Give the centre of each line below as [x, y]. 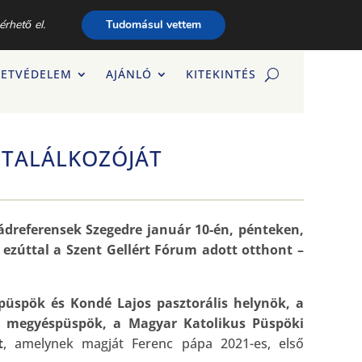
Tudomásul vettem [153, 25]
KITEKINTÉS [221, 74]
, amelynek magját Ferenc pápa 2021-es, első [154, 343]
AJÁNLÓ [129, 74]
